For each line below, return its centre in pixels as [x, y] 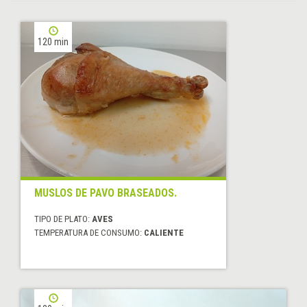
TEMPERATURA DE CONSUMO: [89, 233]
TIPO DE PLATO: [63, 219]
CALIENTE [164, 233]
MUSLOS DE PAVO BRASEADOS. [106, 193]
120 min [53, 42]
